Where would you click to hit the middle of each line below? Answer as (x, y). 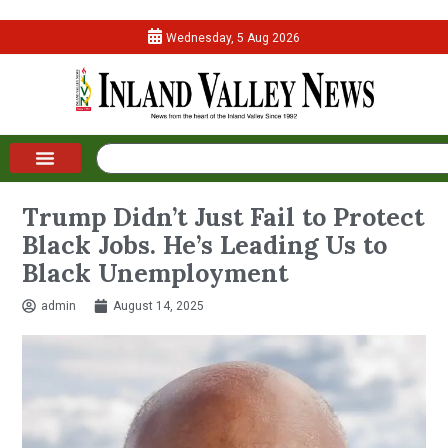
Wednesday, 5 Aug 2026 (233, 38)
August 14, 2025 (159, 305)
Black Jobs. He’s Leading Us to (205, 244)
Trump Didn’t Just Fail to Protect (223, 216)
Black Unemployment (155, 272)
